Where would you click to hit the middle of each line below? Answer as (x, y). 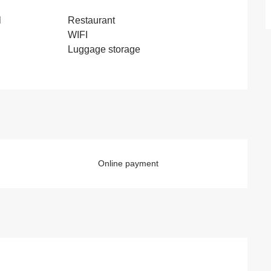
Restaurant (92, 20)
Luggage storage (104, 49)
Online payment (129, 163)
